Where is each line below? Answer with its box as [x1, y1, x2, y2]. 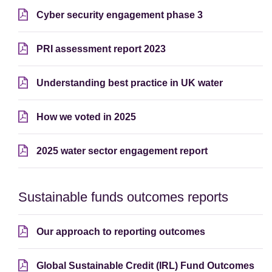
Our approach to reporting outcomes [36, 226, 205, 237]
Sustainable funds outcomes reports [18, 189, 228, 205]
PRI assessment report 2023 [36, 44, 166, 55]
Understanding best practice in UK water [36, 78, 223, 89]
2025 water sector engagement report [36, 146, 208, 157]
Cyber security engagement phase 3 [36, 10, 203, 21]
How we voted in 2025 [36, 112, 136, 123]
